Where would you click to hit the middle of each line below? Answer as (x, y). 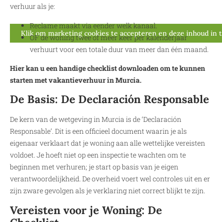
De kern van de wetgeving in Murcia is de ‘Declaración (96, 119)
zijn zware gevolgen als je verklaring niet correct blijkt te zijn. (108, 191)
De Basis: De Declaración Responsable (110, 99)
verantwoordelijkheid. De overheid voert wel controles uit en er (110, 179)
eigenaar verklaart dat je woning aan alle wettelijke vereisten (108, 143)
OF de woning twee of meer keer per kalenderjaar (109, 37)
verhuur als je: (32, 6)
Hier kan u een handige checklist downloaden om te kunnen (108, 68)
